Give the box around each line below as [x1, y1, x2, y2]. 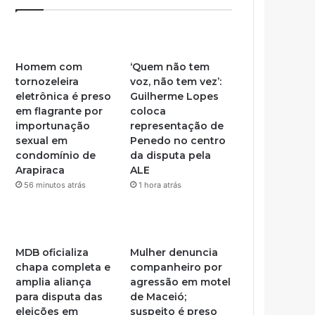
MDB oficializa [15, 245, 89, 259]
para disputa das [15, 290, 103, 303]
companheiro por [130, 260, 223, 274]
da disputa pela [130, 148, 212, 162]
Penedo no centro [130, 134, 226, 147]
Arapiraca [15, 163, 65, 176]
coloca [130, 104, 167, 117]
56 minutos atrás [24, 179, 86, 190]
